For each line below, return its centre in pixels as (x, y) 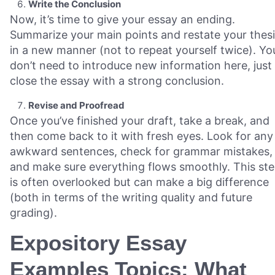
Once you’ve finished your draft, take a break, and (140, 120)
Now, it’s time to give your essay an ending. (122, 19)
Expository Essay (98, 242)
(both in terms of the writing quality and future (131, 197)
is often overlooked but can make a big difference (139, 182)
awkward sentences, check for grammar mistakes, (141, 151)
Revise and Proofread (76, 105)
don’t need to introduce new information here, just (141, 65)
